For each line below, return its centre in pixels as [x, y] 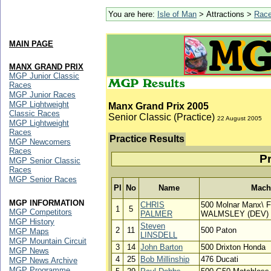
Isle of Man [177, 14]
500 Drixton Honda [233, 247]
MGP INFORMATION [47, 203]
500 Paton [219, 230]
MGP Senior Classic [45, 161]
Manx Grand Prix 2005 [158, 106]
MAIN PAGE [31, 44]
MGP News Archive [43, 260]
